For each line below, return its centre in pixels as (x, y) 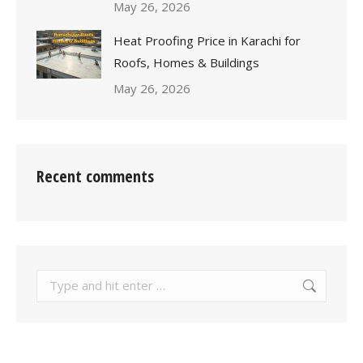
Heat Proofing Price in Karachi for (207, 40)
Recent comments (95, 176)
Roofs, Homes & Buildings (186, 62)
